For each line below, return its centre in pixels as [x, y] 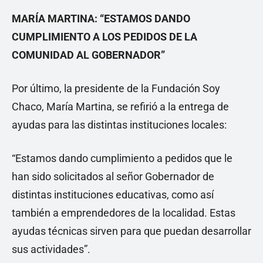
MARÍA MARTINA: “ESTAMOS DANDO [101, 18]
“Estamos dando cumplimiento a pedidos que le [122, 158]
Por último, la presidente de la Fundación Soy [116, 88]
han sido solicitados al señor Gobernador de [113, 176]
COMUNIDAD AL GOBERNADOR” [88, 55]
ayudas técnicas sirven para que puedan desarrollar [131, 231]
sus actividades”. [51, 249]
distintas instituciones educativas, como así [113, 195]
